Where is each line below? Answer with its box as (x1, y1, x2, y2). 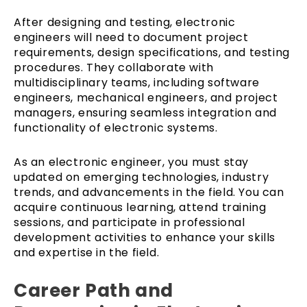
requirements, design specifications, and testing (14, 44, 290, 60)
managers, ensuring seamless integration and (14, 104, 277, 121)
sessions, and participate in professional (14, 214, 245, 230)
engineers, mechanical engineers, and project (14, 89, 278, 106)
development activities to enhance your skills (14, 229, 276, 245)
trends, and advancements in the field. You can (14, 184, 284, 200)
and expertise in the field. (14, 244, 160, 260)
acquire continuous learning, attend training (14, 199, 267, 215)
